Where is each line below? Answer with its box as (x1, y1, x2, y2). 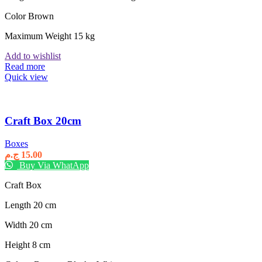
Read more (5, 61, 45, 72)
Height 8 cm (5, 239, 50, 250)
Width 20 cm (5, 219, 52, 230)
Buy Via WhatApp (17, 160, 89, 170)
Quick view (5, 72, 48, 82)
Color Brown (5, 11, 54, 22)
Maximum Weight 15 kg (5, 31, 95, 42)
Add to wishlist (5, 51, 61, 61)
